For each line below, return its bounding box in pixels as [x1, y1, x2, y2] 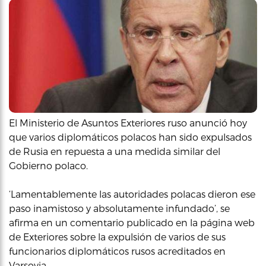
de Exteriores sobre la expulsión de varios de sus [9, 231, 226, 242]
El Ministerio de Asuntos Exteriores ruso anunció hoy [9, 117, 247, 128]
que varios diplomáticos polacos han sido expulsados [9, 131, 252, 142]
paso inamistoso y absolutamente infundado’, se [9, 202, 230, 214]
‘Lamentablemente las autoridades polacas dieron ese [9, 188, 255, 199]
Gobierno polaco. [9, 160, 88, 171]
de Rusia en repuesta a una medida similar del [9, 145, 220, 157]
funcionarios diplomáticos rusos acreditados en [9, 245, 226, 256]
